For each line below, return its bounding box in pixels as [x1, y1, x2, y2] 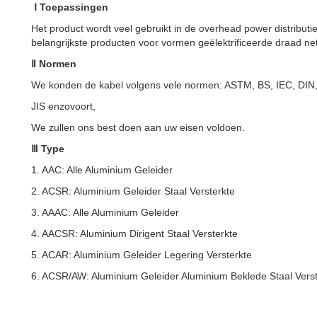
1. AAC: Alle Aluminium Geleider [31, 164, 173, 175]
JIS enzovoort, [31, 100, 96, 112]
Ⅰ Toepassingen [34, 1, 108, 13]
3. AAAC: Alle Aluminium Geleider [31, 207, 179, 218]
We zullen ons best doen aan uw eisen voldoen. [31, 122, 245, 133]
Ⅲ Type [31, 143, 64, 154]
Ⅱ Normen [31, 58, 76, 69]
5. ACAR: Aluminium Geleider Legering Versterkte [31, 249, 252, 260]
